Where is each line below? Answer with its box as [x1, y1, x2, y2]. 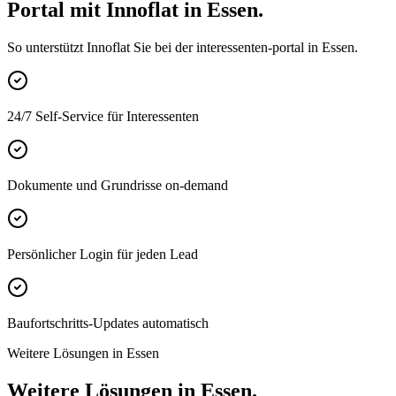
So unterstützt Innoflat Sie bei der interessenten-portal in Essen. [7, 39, 358, 55]
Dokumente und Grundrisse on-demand [7, 177, 228, 193]
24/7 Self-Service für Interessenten [7, 108, 199, 124]
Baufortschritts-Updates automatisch [7, 315, 209, 331]
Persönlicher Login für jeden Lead [7, 246, 198, 262]
